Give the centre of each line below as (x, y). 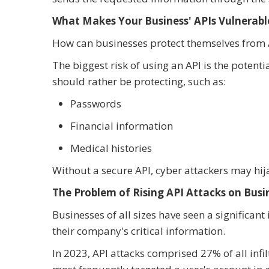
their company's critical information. (140, 231)
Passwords (96, 104)
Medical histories (111, 148)
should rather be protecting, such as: (139, 82)
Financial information (122, 126)
